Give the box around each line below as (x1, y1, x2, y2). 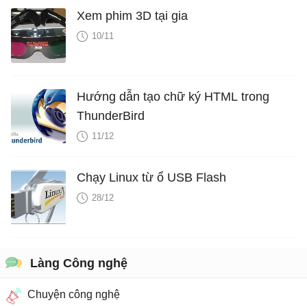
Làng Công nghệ (30, 256, 127, 270)
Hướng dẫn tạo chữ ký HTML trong (77, 89, 269, 103)
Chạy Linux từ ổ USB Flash (77, 170, 226, 184)
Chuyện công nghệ (27, 288, 120, 300)
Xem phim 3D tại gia (77, 8, 188, 23)
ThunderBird (77, 108, 145, 123)
